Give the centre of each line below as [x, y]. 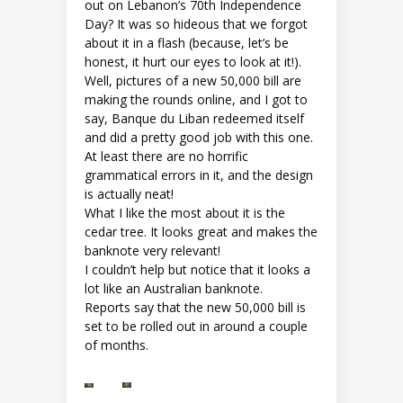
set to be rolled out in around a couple [196, 327]
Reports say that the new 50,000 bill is [195, 308]
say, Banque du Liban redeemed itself [194, 119]
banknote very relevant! [152, 251]
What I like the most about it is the [185, 213]
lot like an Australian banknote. [174, 289]
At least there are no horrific [166, 157]
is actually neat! [129, 194]
